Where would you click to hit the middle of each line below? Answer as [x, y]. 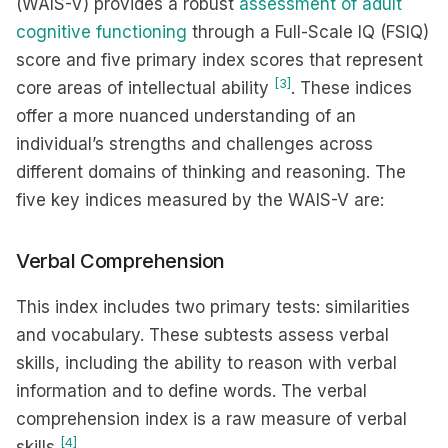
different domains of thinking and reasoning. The [211, 172]
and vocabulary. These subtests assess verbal [202, 335]
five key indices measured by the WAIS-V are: [200, 200]
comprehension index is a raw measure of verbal [211, 419]
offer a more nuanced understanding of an [186, 116]
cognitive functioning [101, 32]
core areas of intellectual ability [145, 88]
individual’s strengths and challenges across [194, 144]
